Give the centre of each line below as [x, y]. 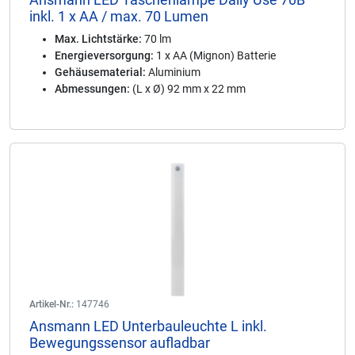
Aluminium [173, 72]
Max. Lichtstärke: [98, 39]
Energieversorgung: [104, 55]
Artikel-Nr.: [52, 304]
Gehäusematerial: [100, 72]
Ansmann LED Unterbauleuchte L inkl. [148, 326]
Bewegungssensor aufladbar [120, 343]
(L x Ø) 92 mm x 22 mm [188, 89]
